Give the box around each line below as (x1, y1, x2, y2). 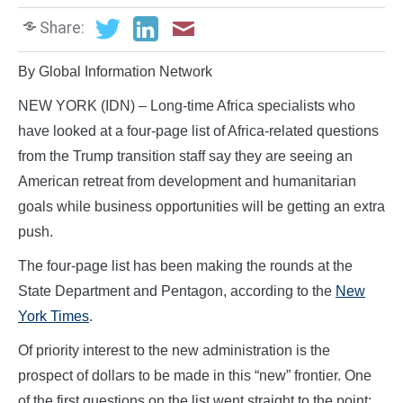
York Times (18, 308, 89, 324)
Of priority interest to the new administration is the (18, 342, 330, 358)
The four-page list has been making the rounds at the (18, 257, 353, 273)
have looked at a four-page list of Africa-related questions (18, 122, 379, 139)
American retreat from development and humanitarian (18, 173, 356, 189)
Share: (40, 19, 85, 38)
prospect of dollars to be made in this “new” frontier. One (18, 367, 372, 383)
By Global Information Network (18, 63, 212, 79)
